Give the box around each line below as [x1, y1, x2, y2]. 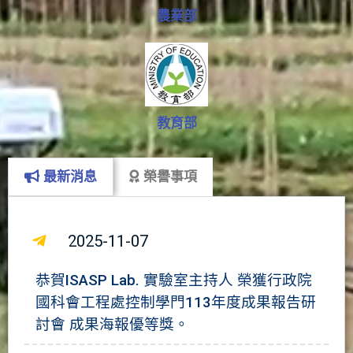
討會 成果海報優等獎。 [35, 315, 189, 333]
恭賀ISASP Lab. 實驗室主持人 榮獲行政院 [35, 271, 312, 289]
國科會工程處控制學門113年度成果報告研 [35, 293, 316, 311]
